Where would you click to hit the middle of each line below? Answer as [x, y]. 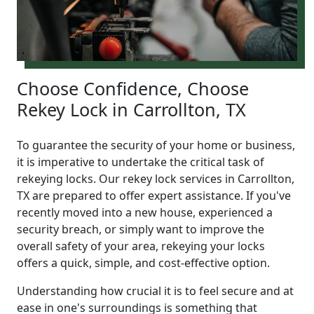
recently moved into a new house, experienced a [145, 212]
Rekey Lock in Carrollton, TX [131, 109]
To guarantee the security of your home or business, [156, 145]
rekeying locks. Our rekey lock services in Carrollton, [156, 178]
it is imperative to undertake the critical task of [141, 162]
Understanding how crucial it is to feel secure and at [155, 291]
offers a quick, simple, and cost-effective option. [143, 262]
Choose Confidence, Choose [133, 88]
